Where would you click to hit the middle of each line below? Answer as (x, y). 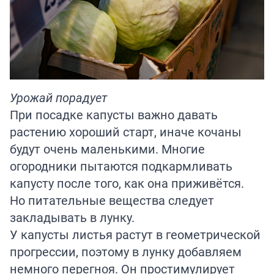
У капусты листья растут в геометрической (135, 234)
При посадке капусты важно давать (114, 114)
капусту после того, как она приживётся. (127, 183)
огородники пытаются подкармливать (121, 166)
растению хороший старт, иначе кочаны (126, 131)
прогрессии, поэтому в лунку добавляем (126, 251)
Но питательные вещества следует (112, 200)
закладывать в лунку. (72, 217)
